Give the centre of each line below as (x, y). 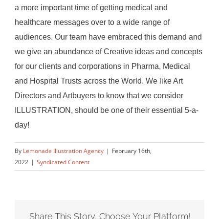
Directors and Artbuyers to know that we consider (99, 95)
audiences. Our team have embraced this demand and (108, 37)
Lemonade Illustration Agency (63, 151)
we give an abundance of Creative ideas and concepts (109, 51)
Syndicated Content (63, 162)
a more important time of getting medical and (91, 7)
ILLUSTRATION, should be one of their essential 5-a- (107, 110)
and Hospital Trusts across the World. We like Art (99, 81)
